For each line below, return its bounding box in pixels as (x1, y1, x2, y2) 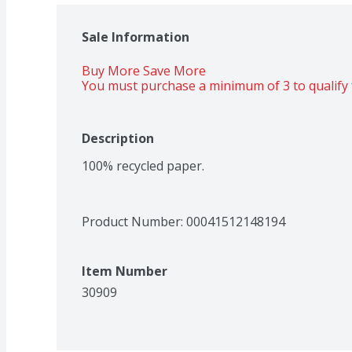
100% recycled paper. (82, 156, 204, 174)
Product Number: (82, 212, 186, 230)
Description (82, 129, 154, 147)
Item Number (82, 262, 167, 280)
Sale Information (82, 27, 189, 46)
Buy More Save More (82, 61, 209, 79)
